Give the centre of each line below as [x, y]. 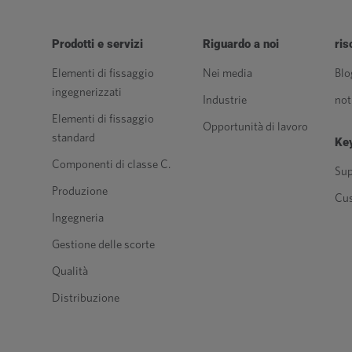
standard [73, 138]
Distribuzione [86, 298]
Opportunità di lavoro [255, 127]
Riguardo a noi [241, 44]
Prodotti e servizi [97, 44]
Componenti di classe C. [111, 165]
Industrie [225, 100]
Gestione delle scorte [103, 245]
